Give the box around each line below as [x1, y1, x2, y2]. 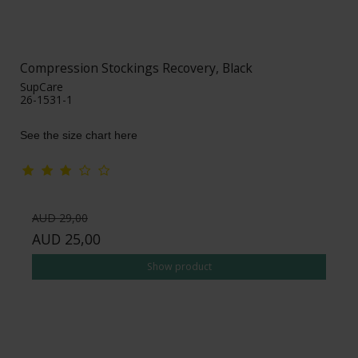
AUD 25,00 [32, 229, 101, 249]
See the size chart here [20, 128, 137, 141]
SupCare [20, 78, 63, 94]
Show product [146, 259, 212, 273]
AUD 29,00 [32, 209, 88, 225]
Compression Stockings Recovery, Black [20, 58, 253, 77]
